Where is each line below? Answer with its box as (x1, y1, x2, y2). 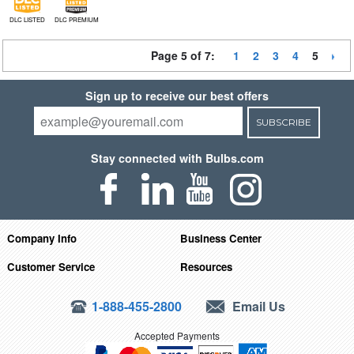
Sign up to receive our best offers (85, 88, 269, 104)
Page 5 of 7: (151, 47, 221, 63)
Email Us (229, 296, 286, 315)
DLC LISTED (9, 15, 45, 24)
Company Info (6, 230, 77, 246)
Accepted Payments (134, 328, 220, 342)
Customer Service (6, 258, 95, 274)
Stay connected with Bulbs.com (90, 150, 264, 166)
